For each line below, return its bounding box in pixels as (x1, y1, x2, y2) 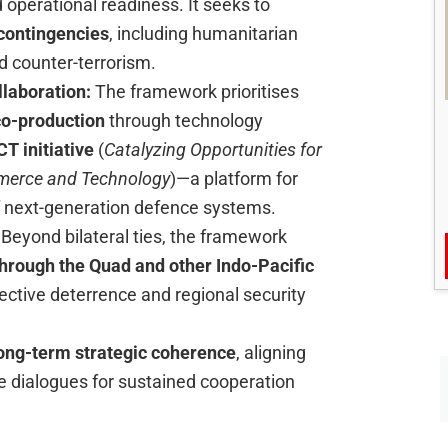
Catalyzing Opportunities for (104, 139, 322, 161)
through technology (105, 110, 263, 132)
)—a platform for (170, 168, 298, 190)
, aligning (236, 342, 306, 364)
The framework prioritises (95, 81, 299, 103)
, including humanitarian (109, 23, 298, 45)
